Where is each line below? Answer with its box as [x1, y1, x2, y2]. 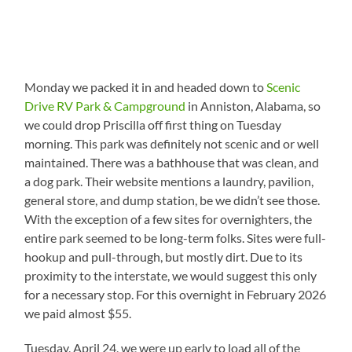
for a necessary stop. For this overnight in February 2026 [24, 286, 327, 302]
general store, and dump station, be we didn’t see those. [24, 192, 321, 207]
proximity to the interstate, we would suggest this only [24, 267, 317, 283]
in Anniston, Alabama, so [185, 97, 321, 113]
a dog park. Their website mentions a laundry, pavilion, [24, 173, 314, 189]
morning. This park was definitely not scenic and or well [24, 135, 320, 151]
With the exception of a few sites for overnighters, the [24, 211, 313, 226]
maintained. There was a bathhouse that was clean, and [24, 154, 320, 170]
